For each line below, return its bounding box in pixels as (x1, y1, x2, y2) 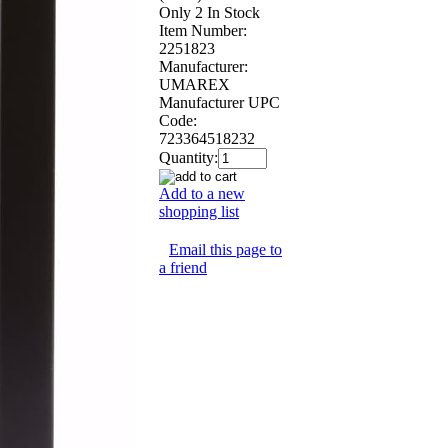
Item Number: (159, 21, 247, 39)
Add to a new (159, 184, 245, 202)
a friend (159, 258, 207, 276)
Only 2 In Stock (159, 3, 260, 21)
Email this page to (169, 240, 282, 258)
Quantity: (159, 148, 218, 166)
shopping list (159, 202, 239, 220)
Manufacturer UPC (159, 93, 280, 111)
